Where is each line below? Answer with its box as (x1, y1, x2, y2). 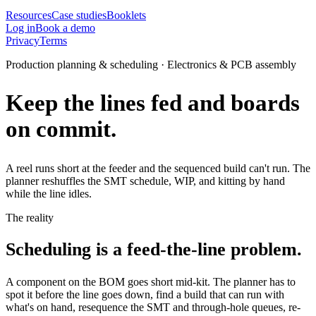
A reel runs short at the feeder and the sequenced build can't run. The (6, 162, 310, 174)
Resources (6, 9, 51, 21)
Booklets (107, 9, 146, 21)
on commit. (6, 116, 116, 142)
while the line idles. (6, 187, 92, 200)
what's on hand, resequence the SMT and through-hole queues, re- (6, 300, 300, 313)
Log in (6, 22, 35, 34)
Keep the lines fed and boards (6, 90, 300, 116)
